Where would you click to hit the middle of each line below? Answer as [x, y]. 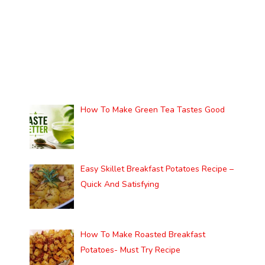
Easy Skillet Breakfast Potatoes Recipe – [157, 169]
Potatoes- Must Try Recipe [130, 250]
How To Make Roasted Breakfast [143, 235]
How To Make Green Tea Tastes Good [152, 110]
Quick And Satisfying [119, 185]
